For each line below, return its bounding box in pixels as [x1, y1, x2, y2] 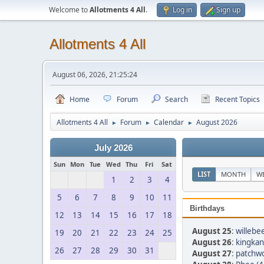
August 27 [192, 248, 232, 259]
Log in [173, 5, 192, 15]
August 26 [192, 237, 232, 247]
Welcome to [49, 5, 90, 15]
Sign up [216, 5, 240, 15]
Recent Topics [215, 94, 260, 104]
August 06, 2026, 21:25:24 [52, 70, 137, 80]
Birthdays [190, 204, 225, 213]
